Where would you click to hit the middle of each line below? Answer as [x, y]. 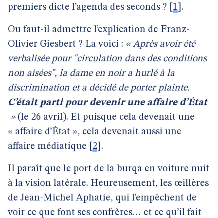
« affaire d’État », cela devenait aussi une [95, 132]
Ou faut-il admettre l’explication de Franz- [99, 30]
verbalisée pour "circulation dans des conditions [107, 59]
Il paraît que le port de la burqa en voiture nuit [109, 169]
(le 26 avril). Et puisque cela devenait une [105, 117]
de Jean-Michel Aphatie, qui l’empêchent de [102, 198]
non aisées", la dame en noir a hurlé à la [91, 73]
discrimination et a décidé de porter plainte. [99, 88]
